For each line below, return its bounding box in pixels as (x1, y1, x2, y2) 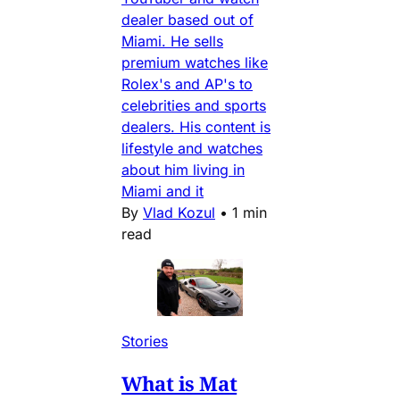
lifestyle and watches (121, 138, 262, 157)
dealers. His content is (121, 117, 271, 136)
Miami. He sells (121, 31, 223, 50)
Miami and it (121, 181, 204, 200)
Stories (121, 331, 168, 350)
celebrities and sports (121, 96, 266, 114)
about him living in (121, 160, 245, 179)
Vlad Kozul (143, 203, 215, 221)
